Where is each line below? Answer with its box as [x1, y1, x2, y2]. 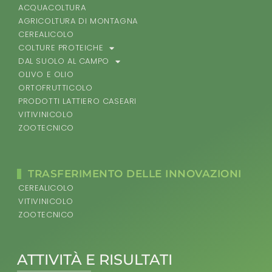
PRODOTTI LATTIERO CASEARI [18, 95, 137, 107]
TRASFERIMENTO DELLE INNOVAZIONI [28, 168, 242, 180]
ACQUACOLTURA [18, 2, 86, 14]
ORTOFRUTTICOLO [18, 82, 93, 94]
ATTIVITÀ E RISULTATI [17, 251, 172, 269]
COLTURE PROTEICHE [18, 42, 104, 54]
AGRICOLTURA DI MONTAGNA [18, 15, 138, 27]
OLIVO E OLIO [18, 69, 74, 81]
